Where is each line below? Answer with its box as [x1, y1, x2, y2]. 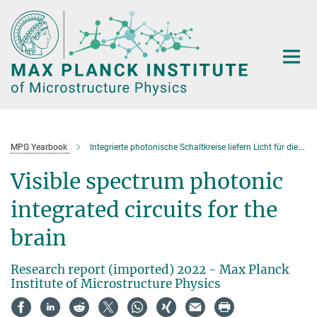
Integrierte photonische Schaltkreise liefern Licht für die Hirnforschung [90, 142, 298, 152]
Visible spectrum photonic [11, 168, 283, 195]
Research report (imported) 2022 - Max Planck [11, 262, 289, 277]
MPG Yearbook [11, 142, 67, 152]
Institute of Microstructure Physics [11, 276, 221, 292]
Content [4, 25, 42, 39]
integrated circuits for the [11, 196, 277, 223]
